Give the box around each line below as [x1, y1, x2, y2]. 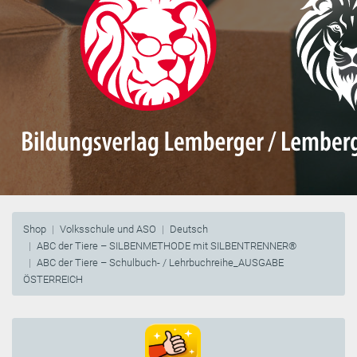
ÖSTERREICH [23, 273, 83, 285]
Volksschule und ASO [60, 222, 156, 235]
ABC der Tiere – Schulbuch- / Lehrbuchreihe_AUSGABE [37, 256, 284, 269]
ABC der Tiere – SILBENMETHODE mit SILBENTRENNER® [37, 239, 296, 252]
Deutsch [170, 222, 208, 235]
